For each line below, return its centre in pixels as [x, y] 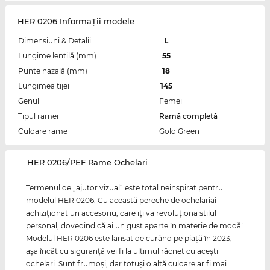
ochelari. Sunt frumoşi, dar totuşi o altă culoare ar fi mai [127, 264]
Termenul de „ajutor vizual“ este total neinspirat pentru [125, 188]
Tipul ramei [38, 116]
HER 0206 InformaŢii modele [76, 21]
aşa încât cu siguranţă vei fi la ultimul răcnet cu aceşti [122, 251]
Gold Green [179, 131]
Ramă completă [188, 116]
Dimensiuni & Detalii [54, 41]
